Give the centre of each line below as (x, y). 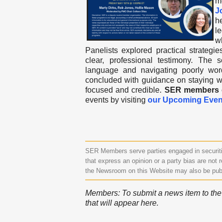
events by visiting (116, 100)
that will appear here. (122, 203)
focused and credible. (125, 90)
